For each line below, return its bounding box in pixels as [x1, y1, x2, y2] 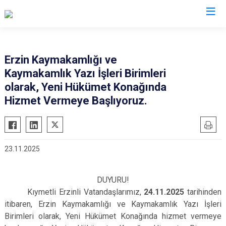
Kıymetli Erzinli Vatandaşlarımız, [5, 187, 144, 197]
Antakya [117, 153, 145, 162]
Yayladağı [117, 106, 150, 116]
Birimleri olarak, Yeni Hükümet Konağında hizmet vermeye [5, 211, 221, 221]
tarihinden [184, 187, 222, 197]
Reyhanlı [117, 75, 147, 84]
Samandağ [117, 90, 154, 100]
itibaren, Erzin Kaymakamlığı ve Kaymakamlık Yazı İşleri [5, 199, 221, 209]
